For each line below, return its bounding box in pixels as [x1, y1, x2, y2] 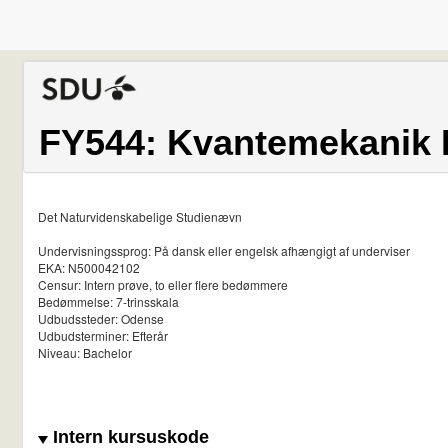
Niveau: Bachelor [38, 344, 132, 362]
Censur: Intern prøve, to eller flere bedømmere [38, 276, 288, 294]
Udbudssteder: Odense [38, 310, 164, 328]
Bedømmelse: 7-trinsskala [38, 293, 179, 311]
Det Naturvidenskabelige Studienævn [38, 208, 242, 226]
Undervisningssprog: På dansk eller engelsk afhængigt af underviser [38, 242, 410, 260]
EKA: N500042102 [38, 259, 140, 277]
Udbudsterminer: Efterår [38, 327, 168, 345]
